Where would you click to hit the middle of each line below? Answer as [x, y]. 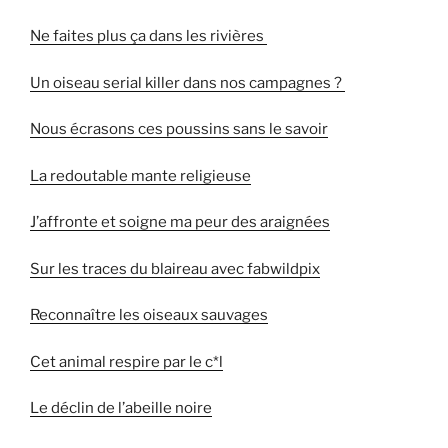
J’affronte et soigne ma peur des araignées [180, 222]
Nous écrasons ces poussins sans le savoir [179, 129]
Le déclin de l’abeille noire [121, 408]
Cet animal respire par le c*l [126, 361]
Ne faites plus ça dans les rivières [148, 36]
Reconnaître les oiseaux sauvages [149, 315]
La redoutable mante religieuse [140, 175]
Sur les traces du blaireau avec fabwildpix [175, 268]
